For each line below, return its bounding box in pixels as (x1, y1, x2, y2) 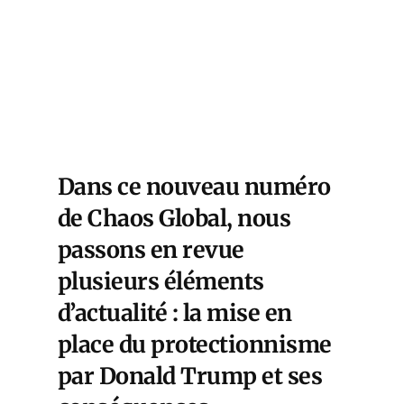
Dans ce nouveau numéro (58, 171, 331, 201)
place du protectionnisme (58, 329, 332, 359)
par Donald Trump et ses (58, 361, 323, 390)
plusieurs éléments (58, 266, 264, 296)
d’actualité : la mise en (58, 298, 292, 327)
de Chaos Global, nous (58, 203, 291, 233)
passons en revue (58, 234, 244, 264)
